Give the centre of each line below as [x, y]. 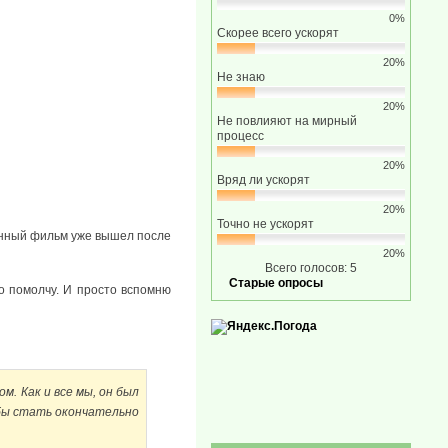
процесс [240, 136]
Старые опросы [276, 283]
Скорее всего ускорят [278, 33]
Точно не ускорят [265, 224]
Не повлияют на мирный [287, 121]
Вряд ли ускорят [263, 180]
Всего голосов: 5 [311, 268]
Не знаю [241, 77]
